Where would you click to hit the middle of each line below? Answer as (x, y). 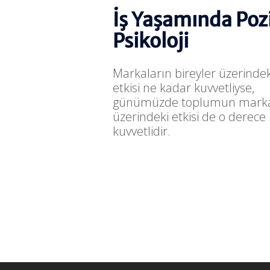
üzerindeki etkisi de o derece (189, 117)
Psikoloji (151, 41)
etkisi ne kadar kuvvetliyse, (184, 88)
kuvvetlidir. (142, 131)
